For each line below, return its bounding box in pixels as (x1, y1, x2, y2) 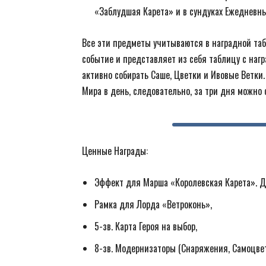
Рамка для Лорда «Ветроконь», (94, 197, 212, 211)
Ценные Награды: (82, 144, 148, 158)
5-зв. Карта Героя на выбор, (94, 219, 197, 233)
